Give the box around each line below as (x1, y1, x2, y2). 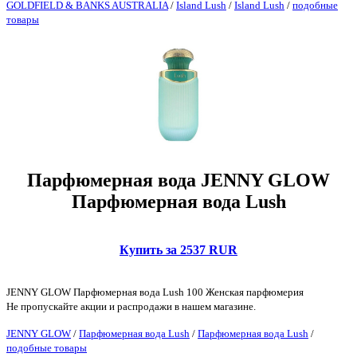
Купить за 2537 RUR (120, 242, 237, 257)
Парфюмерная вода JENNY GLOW (27, 169, 330, 190)
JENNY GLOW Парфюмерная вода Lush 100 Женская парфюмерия (6, 285, 304, 298)
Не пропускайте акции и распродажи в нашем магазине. (6, 300, 256, 312)
